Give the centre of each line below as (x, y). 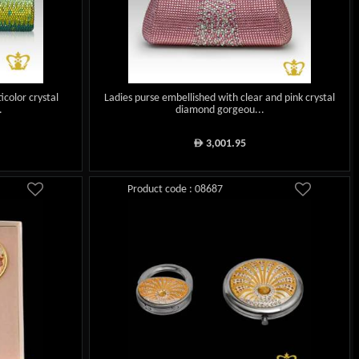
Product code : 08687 (175, 190)
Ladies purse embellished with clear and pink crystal (220, 99)
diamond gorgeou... (220, 111)
